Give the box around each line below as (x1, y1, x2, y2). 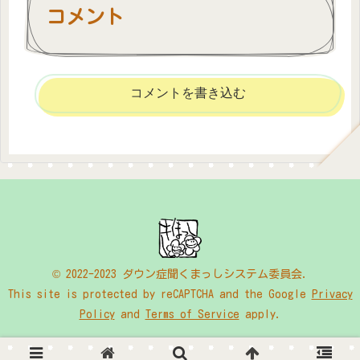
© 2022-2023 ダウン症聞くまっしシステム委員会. (52, 268, 308, 280)
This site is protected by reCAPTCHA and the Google (7, 288, 312, 301)
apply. (239, 309, 281, 321)
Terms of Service (145, 309, 239, 321)
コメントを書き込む (130, 86, 246, 100)
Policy (79, 309, 115, 321)
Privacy (311, 288, 353, 301)
